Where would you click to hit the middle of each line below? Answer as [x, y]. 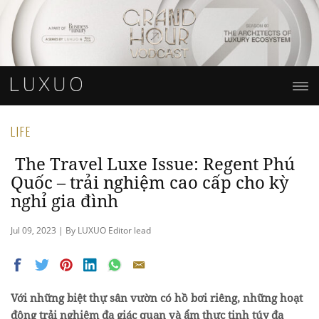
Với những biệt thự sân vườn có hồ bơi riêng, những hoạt [157, 298]
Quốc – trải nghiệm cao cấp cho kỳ [150, 182]
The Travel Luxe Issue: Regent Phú [153, 164]
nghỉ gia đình [64, 201]
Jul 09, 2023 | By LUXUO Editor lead [81, 231]
